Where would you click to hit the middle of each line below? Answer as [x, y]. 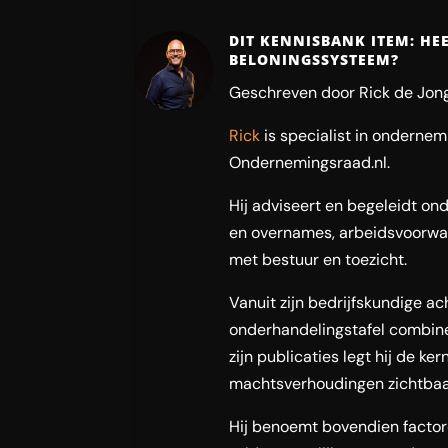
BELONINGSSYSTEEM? [314, 60]
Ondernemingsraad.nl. [310, 163]
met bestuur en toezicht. [318, 260]
